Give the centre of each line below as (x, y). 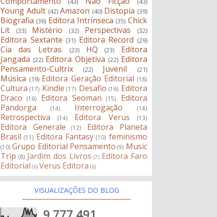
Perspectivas (108, 30)
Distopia (120, 11)
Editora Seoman (72, 98)
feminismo (128, 137)
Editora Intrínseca (81, 21)
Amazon (75, 11)
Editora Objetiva (76, 59)
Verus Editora (64, 166)
